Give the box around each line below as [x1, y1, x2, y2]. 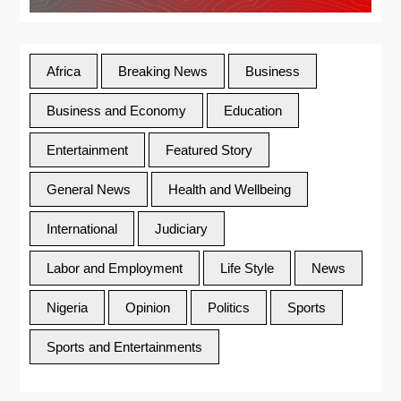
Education [224, 102, 282, 118]
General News [47, 181, 131, 197]
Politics [208, 299, 250, 315]
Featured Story [166, 141, 252, 158]
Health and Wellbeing [168, 181, 291, 197]
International [47, 220, 117, 236]
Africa [47, 63, 81, 79]
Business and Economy [47, 102, 186, 118]
